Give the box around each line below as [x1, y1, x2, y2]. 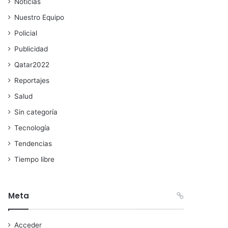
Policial [14, 28, 38, 37]
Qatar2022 [14, 60, 50, 69]
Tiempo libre [14, 155, 55, 163]
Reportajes [14, 76, 50, 84]
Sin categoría [14, 107, 58, 116]
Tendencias [14, 139, 52, 148]
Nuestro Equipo [14, 13, 65, 21]
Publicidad [14, 44, 48, 53]
